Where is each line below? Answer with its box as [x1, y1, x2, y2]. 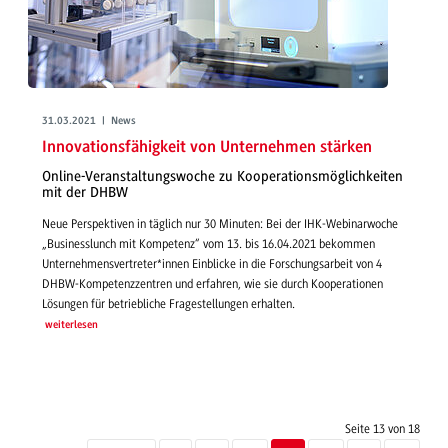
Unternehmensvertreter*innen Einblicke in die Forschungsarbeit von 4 [42, 256, 382, 271]
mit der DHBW [42, 184, 128, 202]
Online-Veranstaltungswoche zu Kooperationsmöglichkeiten [42, 168, 403, 186]
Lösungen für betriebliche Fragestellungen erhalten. [42, 296, 295, 311]
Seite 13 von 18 [345, 421, 420, 436]
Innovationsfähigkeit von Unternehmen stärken [42, 138, 372, 156]
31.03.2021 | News [42, 115, 136, 127]
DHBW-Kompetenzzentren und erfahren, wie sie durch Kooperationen [42, 276, 383, 291]
